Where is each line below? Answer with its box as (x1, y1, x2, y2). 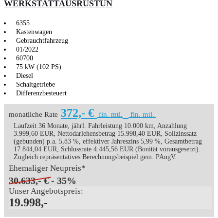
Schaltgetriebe (16, 81, 55, 88)
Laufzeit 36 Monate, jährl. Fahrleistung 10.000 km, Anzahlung (14, 122, 187, 129)
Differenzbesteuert (16, 90, 67, 97)
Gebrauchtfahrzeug (16, 37, 68, 44)
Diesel (16, 72, 33, 79)
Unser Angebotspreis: (9, 186, 83, 196)
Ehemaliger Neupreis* (9, 163, 86, 173)
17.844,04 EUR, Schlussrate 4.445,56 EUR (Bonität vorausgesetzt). (14, 145, 200, 153)
